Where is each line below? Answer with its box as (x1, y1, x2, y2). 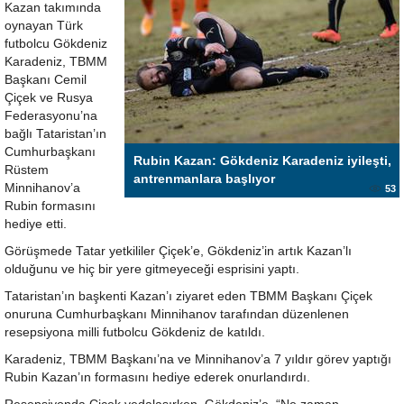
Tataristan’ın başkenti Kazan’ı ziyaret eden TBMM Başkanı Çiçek (5, 289, 372, 303)
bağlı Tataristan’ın (5, 127, 106, 141)
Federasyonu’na (5, 109, 97, 123)
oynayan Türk (5, 19, 83, 32)
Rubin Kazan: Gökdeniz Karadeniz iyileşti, (133, 154, 391, 168)
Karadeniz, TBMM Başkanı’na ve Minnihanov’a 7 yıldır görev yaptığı (5, 353, 391, 366)
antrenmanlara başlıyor (133, 172, 275, 186)
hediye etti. (5, 217, 67, 231)
